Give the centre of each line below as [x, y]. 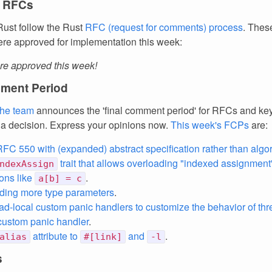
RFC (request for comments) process [164, 27]
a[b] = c [60, 178]
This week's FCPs [210, 125]
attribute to [55, 236]
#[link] [103, 237]
